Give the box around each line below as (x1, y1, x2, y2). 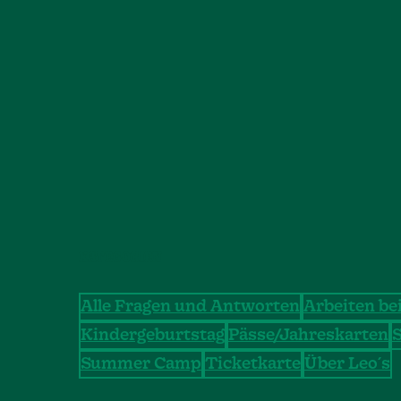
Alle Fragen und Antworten (81, 299, 300, 316)
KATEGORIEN (79, 252, 161, 267)
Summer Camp (81, 356, 201, 373)
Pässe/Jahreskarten (228, 328, 388, 345)
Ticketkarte (205, 356, 301, 373)
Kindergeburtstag (81, 328, 225, 345)
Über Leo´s (304, 356, 390, 373)
